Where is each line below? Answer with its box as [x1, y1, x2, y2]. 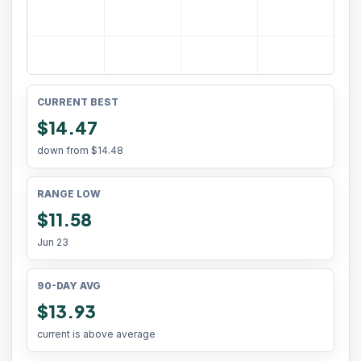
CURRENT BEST [37, 96, 118, 108]
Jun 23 [37, 236, 68, 248]
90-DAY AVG [37, 280, 101, 292]
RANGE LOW [37, 188, 101, 200]
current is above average [37, 328, 156, 340]
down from [37, 144, 89, 156]
